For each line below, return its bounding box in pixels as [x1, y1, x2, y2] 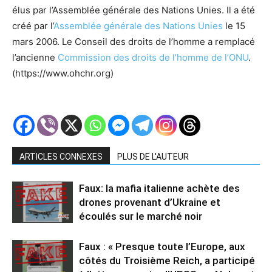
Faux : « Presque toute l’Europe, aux [79, 240, 245, 253]
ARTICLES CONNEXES [19, 151, 103, 161]
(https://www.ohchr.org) [12, 67, 114, 79]
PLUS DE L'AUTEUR [117, 151, 189, 161]
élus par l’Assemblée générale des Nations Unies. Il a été [12, 4, 255, 16]
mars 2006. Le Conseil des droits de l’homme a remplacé [12, 35, 255, 47]
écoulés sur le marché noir [79, 209, 202, 222]
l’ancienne [12, 51, 58, 63]
